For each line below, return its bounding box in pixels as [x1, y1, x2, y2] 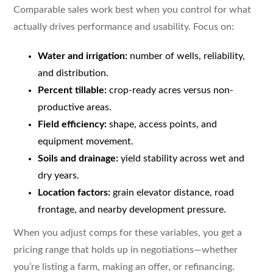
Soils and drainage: [37, 153, 118, 163]
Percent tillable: [37, 85, 107, 95]
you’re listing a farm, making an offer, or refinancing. [13, 261, 235, 272]
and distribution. [37, 68, 108, 78]
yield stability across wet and [118, 153, 244, 163]
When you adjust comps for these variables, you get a [13, 227, 242, 238]
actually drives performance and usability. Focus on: [13, 21, 234, 32]
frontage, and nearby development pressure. [37, 204, 226, 214]
